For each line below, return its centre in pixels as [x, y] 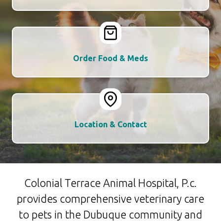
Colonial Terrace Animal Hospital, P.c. [110, 183]
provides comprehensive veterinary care [110, 199]
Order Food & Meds [110, 58]
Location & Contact [110, 125]
